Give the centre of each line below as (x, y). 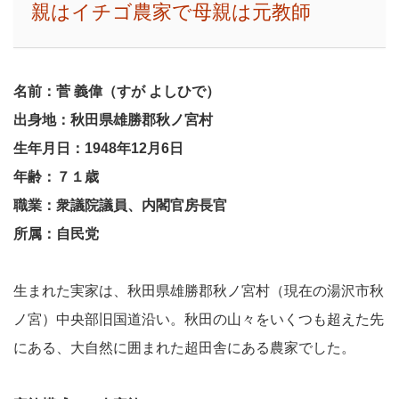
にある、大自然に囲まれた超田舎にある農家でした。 (184, 348)
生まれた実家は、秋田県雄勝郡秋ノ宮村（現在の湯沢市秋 (199, 291)
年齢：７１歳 (56, 177)
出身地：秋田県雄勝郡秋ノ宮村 (113, 120)
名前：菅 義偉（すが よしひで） (117, 92)
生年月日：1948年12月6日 (98, 149)
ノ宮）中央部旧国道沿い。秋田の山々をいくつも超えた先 (199, 320)
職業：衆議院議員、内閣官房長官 (120, 206)
